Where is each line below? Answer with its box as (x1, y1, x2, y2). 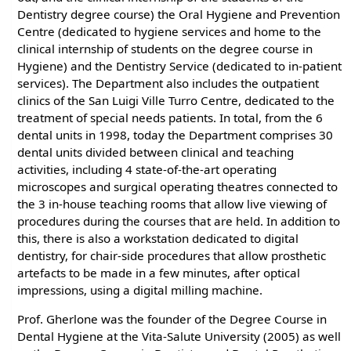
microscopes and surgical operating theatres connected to (17, 178, 338, 194)
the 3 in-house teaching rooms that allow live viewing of (17, 195, 327, 212)
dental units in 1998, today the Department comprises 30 (17, 126, 334, 143)
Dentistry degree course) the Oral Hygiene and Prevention (17, 5, 341, 22)
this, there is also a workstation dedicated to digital (17, 230, 299, 246)
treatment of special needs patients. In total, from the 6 (17, 109, 324, 125)
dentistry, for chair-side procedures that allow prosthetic (17, 247, 327, 263)
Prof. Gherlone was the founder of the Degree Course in (17, 311, 327, 327)
